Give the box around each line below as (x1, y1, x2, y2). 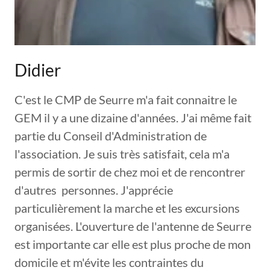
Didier (14, 60, 61, 81)
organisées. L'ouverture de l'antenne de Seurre (14, 219, 251, 234)
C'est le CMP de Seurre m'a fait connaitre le (14, 92, 237, 107)
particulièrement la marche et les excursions (14, 201, 240, 216)
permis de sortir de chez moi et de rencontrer (14, 165, 245, 180)
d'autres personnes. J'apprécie (14, 183, 173, 198)
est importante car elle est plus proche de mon (14, 237, 251, 252)
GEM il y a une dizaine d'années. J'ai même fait (14, 110, 251, 125)
